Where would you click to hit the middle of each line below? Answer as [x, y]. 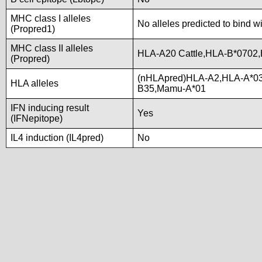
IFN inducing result [50, 108]
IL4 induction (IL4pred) [57, 138]
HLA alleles [35, 83]
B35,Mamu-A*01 [172, 89]
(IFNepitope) [37, 118]
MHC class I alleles [51, 18]
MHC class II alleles [52, 48]
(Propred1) [33, 29]
